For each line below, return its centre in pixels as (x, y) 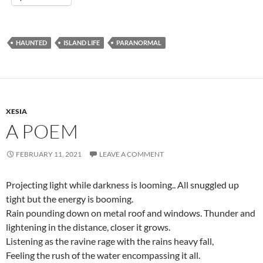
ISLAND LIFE (82, 43)
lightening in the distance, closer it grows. (88, 227)
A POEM (42, 131)
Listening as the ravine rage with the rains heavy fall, (110, 241)
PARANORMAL (139, 43)
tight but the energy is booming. (70, 199)
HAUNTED (31, 43)
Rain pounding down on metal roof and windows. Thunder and (131, 213)
